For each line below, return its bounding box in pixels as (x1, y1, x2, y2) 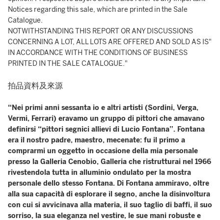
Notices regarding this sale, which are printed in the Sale (8, 5, 188, 14)
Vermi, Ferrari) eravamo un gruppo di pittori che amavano (8, 114, 205, 123)
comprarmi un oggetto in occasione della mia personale (8, 147, 198, 155)
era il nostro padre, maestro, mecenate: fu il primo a (8, 136, 185, 144)
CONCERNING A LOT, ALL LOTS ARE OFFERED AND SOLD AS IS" (8, 38, 212, 46)
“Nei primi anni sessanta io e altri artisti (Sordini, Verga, (8, 104, 198, 112)
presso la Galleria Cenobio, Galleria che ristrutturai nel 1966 (8, 158, 211, 166)
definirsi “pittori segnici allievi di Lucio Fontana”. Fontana (8, 125, 205, 134)
